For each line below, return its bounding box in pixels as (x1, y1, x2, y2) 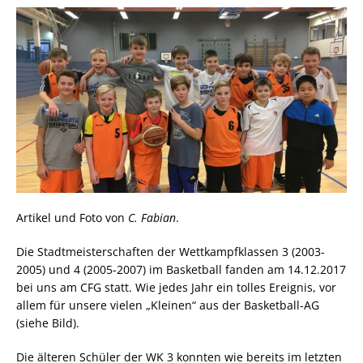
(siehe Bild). (16, 315, 79, 331)
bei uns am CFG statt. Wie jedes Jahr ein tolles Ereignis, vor (16, 280, 336, 296)
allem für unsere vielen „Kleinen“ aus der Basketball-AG (16, 297, 319, 314)
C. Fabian (128, 210, 176, 226)
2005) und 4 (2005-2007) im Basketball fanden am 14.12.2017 (16, 262, 346, 278)
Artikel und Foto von (16, 210, 128, 226)
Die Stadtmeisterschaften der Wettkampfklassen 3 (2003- (16, 244, 325, 260)
